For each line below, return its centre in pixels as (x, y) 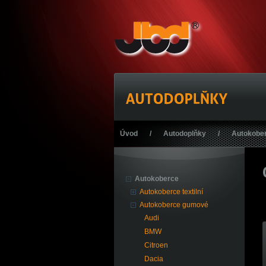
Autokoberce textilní (171, 192)
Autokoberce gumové (174, 205)
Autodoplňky (185, 134)
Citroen (156, 245)
